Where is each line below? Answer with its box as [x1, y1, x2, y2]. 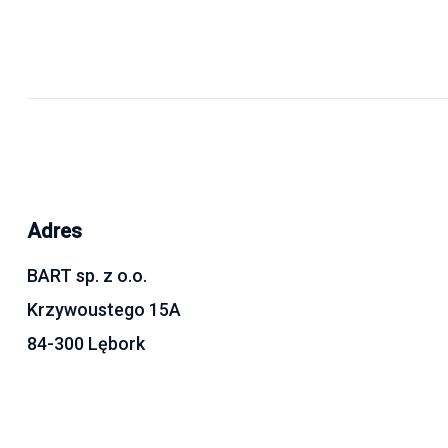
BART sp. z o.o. [27, 265, 147, 287]
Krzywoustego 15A [27, 299, 181, 321]
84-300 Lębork [27, 333, 145, 355]
